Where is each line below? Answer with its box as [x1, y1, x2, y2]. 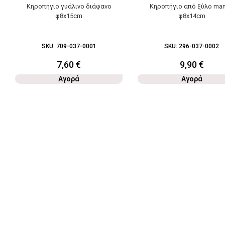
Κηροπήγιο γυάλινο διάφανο [26, 2, 111, 10]
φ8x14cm [178, 12, 205, 20]
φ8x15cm [55, 12, 83, 20]
